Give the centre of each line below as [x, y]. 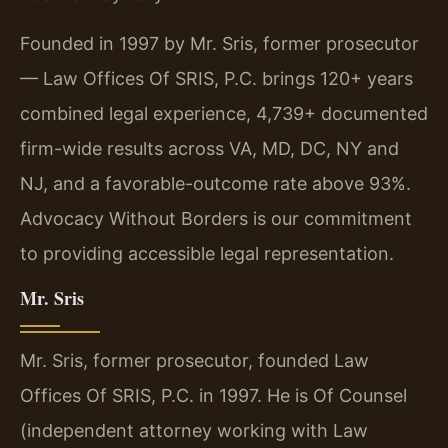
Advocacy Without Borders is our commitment [216, 218]
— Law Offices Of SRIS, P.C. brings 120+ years [216, 78]
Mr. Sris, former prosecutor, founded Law [194, 361]
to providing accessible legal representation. [207, 253]
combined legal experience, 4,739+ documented [224, 113]
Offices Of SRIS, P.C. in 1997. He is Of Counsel [213, 396]
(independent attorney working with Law [194, 431]
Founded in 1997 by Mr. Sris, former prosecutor [219, 43]
